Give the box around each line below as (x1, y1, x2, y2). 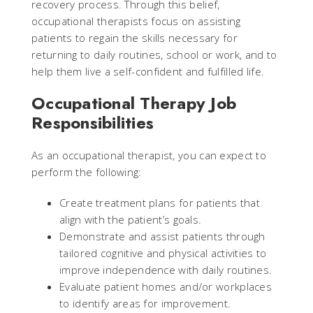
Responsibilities (31, 110, 154, 135)
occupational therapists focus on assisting (31, 13, 241, 28)
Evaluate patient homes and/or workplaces (59, 279, 272, 293)
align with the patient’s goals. (59, 212, 202, 226)
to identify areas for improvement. (59, 296, 231, 310)
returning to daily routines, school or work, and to (31, 47, 277, 61)
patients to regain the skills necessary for (31, 30, 238, 45)
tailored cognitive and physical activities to (59, 245, 267, 260)
